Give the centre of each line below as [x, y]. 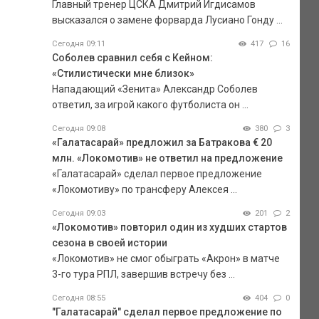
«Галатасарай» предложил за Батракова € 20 [162, 142]
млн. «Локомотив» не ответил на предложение [167, 158]
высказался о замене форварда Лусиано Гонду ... [167, 20]
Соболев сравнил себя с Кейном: [132, 57]
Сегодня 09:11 [78, 43]
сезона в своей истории [109, 242]
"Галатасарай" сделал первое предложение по [167, 312]
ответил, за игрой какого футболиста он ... [150, 104]
